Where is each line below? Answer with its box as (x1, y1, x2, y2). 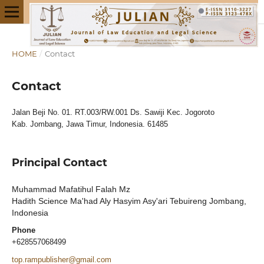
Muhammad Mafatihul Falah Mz (11, 184, 130, 194)
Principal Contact (11, 156, 107, 169)
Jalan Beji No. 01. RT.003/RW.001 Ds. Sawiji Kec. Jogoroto (11, 107, 214, 117)
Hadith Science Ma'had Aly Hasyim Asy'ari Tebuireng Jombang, (11, 196, 246, 206)
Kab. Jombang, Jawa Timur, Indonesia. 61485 (11, 119, 168, 128)
